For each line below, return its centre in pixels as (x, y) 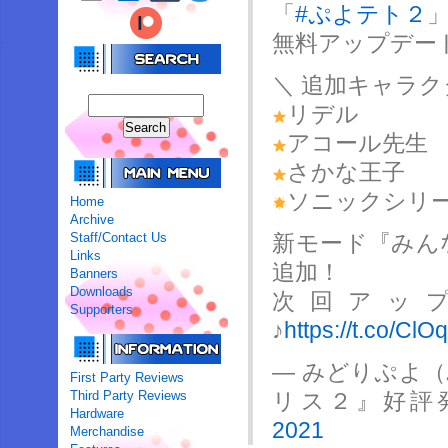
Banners (94, 273)
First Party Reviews (127, 377)
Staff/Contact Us (119, 237)
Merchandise (107, 431)
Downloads (102, 291)
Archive (92, 219)
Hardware (97, 413)
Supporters (102, 309)
